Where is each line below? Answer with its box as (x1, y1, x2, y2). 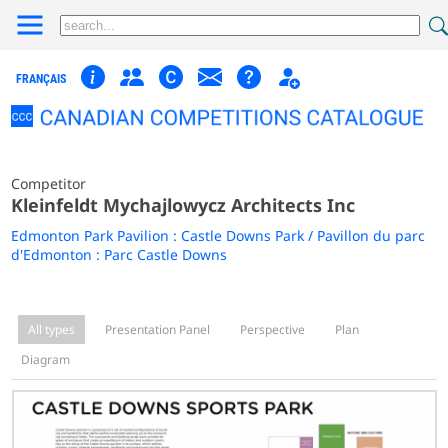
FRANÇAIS (16, 72, 67, 86)
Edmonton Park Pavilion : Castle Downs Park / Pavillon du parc (11, 225, 426, 245)
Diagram (21, 350, 71, 368)
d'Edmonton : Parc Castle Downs (11, 244, 228, 264)
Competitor (11, 173, 87, 193)
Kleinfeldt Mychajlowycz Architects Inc (11, 192, 356, 217)
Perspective (240, 320, 306, 338)
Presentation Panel (105, 320, 211, 338)
